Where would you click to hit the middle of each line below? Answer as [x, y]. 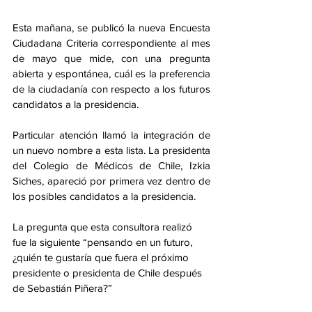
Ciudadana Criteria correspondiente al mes [111, 43]
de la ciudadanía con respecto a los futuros [111, 89]
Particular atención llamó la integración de [111, 135]
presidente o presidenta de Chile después [109, 273]
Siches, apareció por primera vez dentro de [111, 181]
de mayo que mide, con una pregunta [111, 58]
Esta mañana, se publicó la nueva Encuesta [111, 28]
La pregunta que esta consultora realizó [104, 227]
